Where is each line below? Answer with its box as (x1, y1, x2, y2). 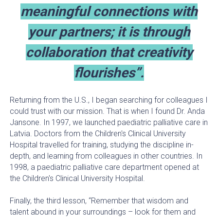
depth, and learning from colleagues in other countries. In (10, 151, 202, 161)
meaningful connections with (20, 3, 198, 19)
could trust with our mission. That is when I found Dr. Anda (10, 106, 205, 116)
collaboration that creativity (25, 44, 193, 60)
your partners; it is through (28, 23, 190, 40)
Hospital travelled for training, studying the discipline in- (10, 140, 194, 149)
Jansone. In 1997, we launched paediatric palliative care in (10, 117, 208, 127)
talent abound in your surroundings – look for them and (10, 207, 196, 217)
